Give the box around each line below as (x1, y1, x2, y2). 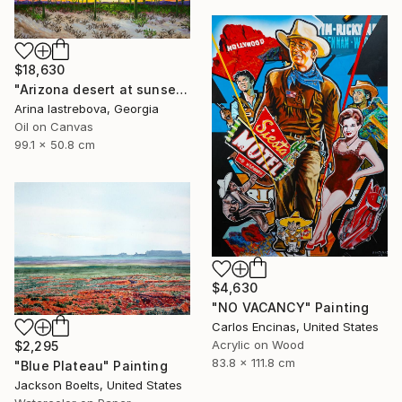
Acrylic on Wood (212, 337, 304, 353)
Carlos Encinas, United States (212, 319, 379, 335)
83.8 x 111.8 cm (212, 355, 295, 371)
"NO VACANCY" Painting (212, 300, 370, 316)
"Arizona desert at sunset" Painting (175, 81, 188, 97)
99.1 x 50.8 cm (14, 136, 95, 152)
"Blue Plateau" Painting (14, 357, 168, 373)
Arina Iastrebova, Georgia (14, 100, 159, 116)
